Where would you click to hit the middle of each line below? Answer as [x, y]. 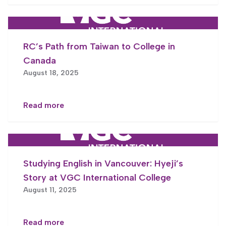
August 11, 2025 [50, 190]
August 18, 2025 [51, 73]
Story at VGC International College [97, 177]
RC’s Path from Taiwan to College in [99, 46]
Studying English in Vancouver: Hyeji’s [103, 163]
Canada [40, 60]
